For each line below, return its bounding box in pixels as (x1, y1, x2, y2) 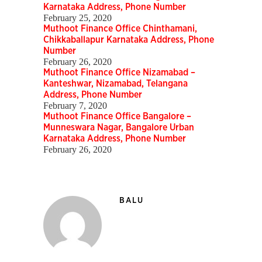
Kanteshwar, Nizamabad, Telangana (43, 79, 188, 89)
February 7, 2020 (43, 101, 107, 111)
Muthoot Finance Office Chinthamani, (43, 24, 197, 34)
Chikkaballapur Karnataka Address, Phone (43, 35, 214, 45)
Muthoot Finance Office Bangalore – (43, 112, 191, 122)
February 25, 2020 (43, 13, 112, 23)
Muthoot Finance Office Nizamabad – (43, 68, 195, 78)
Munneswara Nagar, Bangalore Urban (43, 123, 194, 133)
